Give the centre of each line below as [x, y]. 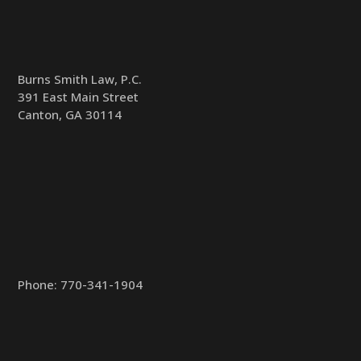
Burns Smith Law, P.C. [80, 79]
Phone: [39, 285]
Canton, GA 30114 [70, 114]
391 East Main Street [79, 96]
